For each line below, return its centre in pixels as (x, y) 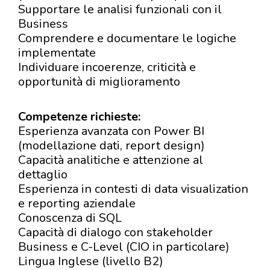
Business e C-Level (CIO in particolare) (124, 247)
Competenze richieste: (79, 117)
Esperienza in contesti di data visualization (133, 189)
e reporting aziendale (77, 203)
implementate (57, 53)
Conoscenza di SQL (70, 218)
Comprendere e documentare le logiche (127, 38)
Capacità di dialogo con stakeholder (115, 232)
